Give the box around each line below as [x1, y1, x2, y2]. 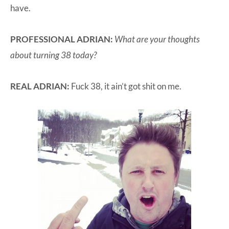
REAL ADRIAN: [10, 80, 71, 91]
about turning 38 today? [10, 49, 97, 60]
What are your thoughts [114, 33, 200, 44]
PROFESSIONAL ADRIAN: [10, 33, 113, 44]
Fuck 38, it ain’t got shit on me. [71, 80, 181, 91]
